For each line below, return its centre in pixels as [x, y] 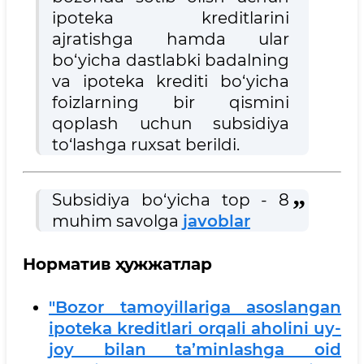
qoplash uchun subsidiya [171, 124]
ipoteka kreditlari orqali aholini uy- [195, 328]
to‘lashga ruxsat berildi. [146, 145]
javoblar [217, 221]
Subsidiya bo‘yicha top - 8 [171, 200]
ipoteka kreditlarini [171, 18]
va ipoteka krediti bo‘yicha [171, 82]
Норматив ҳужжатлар [117, 264]
